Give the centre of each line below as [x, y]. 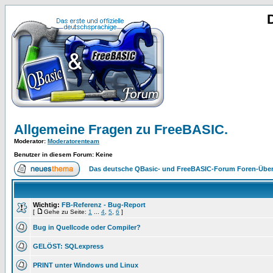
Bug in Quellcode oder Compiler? [87, 227]
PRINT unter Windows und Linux [86, 265]
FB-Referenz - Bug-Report [104, 205]
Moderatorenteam [73, 141]
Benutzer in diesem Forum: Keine [63, 154]
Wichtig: [46, 205]
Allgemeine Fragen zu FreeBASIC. [121, 129]
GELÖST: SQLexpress [68, 246]
